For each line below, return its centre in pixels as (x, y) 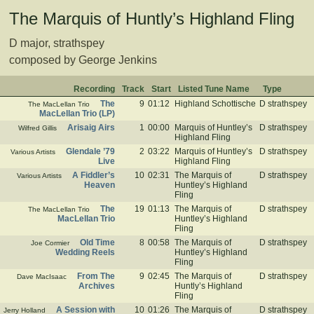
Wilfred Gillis (37, 128)
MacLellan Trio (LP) (77, 114)
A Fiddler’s (94, 175)
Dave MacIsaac (42, 277)
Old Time (97, 243)
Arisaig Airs (91, 128)
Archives (97, 286)
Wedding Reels (85, 252)
